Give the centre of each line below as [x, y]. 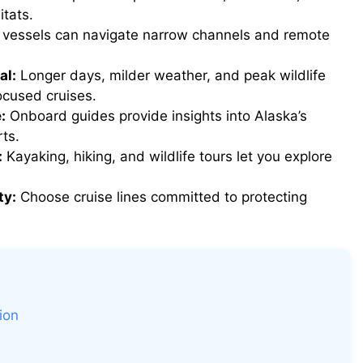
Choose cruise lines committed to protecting [162, 197]
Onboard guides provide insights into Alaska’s [156, 116]
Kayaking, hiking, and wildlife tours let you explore [167, 157]
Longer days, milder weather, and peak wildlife [171, 76]
